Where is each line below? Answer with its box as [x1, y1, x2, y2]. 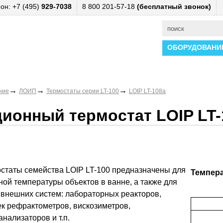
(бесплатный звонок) [137, 2, 211, 10]
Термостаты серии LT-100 [46, 88, 119, 95]
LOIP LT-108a [129, 88, 166, 95]
